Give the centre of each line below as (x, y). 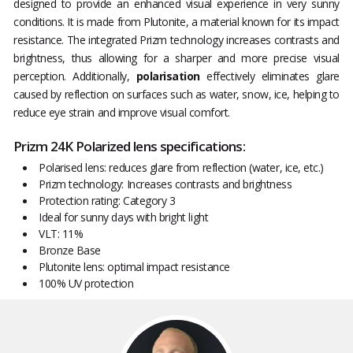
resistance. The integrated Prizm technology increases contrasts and (176, 40)
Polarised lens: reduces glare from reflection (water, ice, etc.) (181, 168)
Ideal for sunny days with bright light (124, 217)
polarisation (168, 76)
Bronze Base (70, 251)
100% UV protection (86, 284)
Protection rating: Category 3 (107, 201)
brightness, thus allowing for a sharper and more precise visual (176, 58)
